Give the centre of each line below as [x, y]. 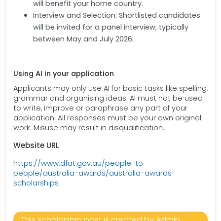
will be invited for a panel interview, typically [111, 27]
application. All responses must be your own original [107, 118]
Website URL [36, 145]
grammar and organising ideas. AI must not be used [108, 98]
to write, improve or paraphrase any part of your [100, 108]
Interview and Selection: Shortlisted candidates [117, 15]
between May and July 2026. [83, 39]
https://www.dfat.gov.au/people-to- [80, 163]
